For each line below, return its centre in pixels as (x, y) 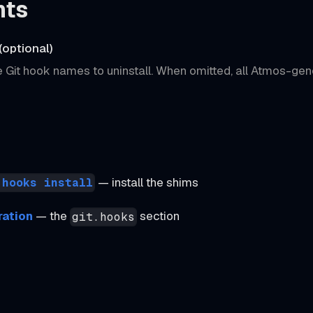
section (159, 216)
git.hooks (104, 217)
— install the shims (147, 182)
